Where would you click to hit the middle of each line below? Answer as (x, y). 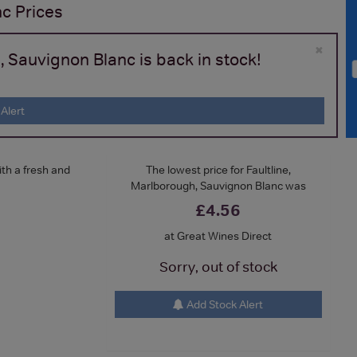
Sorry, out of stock (218, 267)
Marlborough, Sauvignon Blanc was (218, 185)
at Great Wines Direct (218, 235)
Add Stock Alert (224, 304)
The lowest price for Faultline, (218, 169)
